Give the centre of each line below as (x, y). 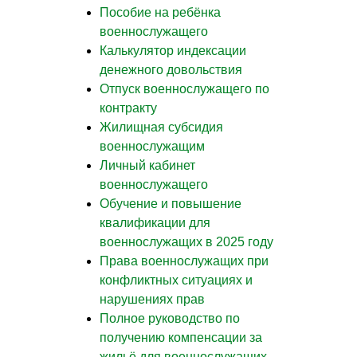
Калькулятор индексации (173, 50)
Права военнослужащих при (184, 261)
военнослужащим (152, 146)
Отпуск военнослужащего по (184, 88)
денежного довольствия (171, 69)
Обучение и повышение (171, 203)
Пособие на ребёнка (160, 12)
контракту (128, 108)
